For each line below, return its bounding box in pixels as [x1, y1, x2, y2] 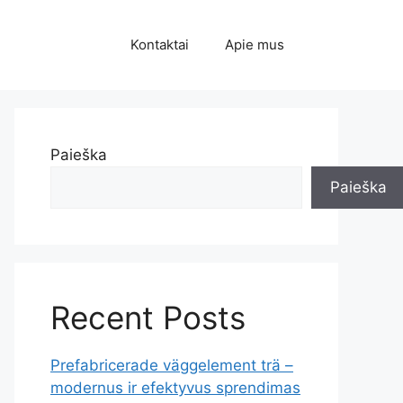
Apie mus [225, 36, 284, 53]
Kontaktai [130, 36, 189, 53]
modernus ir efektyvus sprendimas [50, 379, 300, 397]
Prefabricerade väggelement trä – [50, 356, 293, 374]
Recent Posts [50, 299, 246, 336]
